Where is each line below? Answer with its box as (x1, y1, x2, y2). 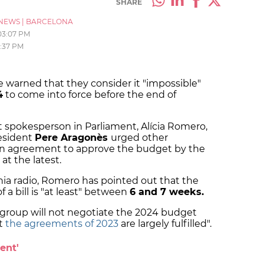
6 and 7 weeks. (130, 186, 207, 198)
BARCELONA (26, 17, 73, 27)
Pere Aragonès (35, 132, 111, 144)
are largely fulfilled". (118, 218, 212, 230)
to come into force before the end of (3, 89, 176, 101)
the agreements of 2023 (5, 218, 118, 230)
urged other (111, 132, 168, 144)
